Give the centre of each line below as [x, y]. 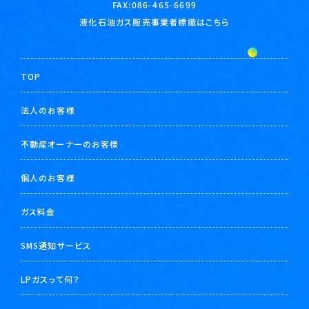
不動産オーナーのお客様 [70, 144]
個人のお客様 [48, 178]
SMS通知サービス [56, 245]
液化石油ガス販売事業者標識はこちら [154, 22]
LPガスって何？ [50, 279]
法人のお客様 [48, 110]
